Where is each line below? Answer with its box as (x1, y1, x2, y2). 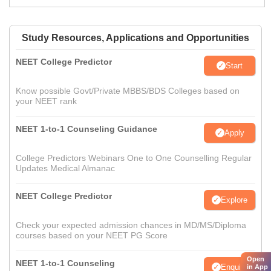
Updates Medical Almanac (16, 163, 115, 174)
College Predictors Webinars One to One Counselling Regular (16, 153, 252, 163)
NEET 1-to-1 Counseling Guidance (16, 124, 157, 134)
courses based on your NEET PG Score (16, 230, 168, 241)
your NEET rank (16, 96, 77, 106)
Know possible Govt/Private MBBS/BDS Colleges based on (16, 86, 240, 96)
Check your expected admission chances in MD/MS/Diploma (16, 220, 246, 230)
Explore (221, 195, 247, 204)
